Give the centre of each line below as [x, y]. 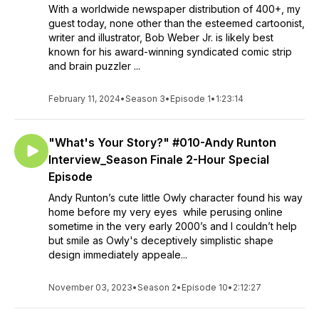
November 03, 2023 [90, 287]
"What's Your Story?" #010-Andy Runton [162, 142]
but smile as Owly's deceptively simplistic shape [161, 240]
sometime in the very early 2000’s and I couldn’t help [173, 226]
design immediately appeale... [118, 255]
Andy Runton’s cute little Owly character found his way [176, 198]
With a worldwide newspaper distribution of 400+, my [174, 9]
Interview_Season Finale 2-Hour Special [159, 159]
